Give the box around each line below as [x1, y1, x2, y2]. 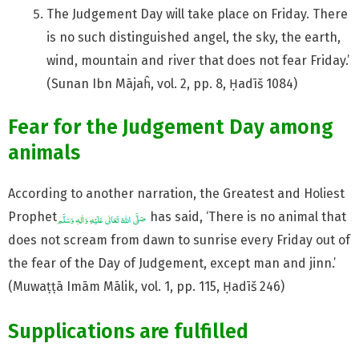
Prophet [8, 209, 57, 225]
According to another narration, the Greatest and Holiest [8, 186, 345, 202]
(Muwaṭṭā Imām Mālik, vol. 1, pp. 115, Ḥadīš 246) [8, 279, 284, 295]
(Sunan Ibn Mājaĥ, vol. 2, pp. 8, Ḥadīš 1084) [46, 76, 301, 92]
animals [8, 141, 80, 166]
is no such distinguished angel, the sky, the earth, [46, 30, 341, 46]
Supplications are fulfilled [8, 320, 248, 345]
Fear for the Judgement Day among [8, 115, 333, 140]
